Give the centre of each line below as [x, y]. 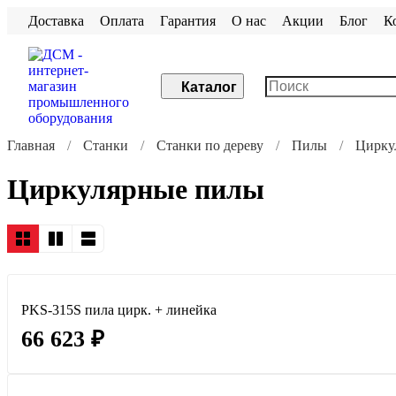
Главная [31, 146]
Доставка [56, 20]
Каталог [209, 88]
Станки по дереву [210, 146]
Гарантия [188, 20]
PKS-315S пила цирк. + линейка [119, 310]
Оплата [122, 20]
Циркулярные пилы [136, 189]
